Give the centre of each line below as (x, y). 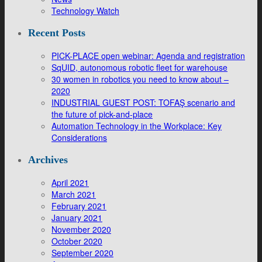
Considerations (79, 137)
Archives (48, 160)
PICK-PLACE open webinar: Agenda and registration (148, 56)
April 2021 (70, 182)
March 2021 (74, 194)
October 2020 (77, 241)
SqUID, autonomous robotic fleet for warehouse (139, 67)
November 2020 (81, 229)
